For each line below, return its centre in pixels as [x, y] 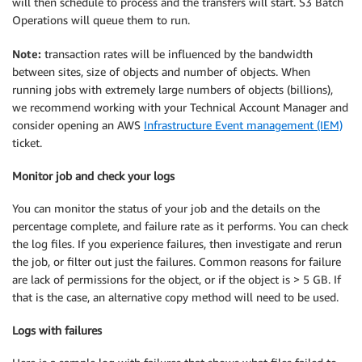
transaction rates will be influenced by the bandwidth [177, 53]
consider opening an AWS [78, 124]
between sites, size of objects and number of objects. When [161, 71]
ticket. [27, 142]
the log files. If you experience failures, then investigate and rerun [177, 244]
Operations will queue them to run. [101, 19]
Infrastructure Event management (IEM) [243, 124]
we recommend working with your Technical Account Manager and [180, 107]
